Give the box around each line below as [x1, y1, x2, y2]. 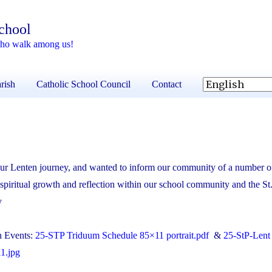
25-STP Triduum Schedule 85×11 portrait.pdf [35, 230, 209, 241]
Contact [152, 79, 182, 90]
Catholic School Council [36, 79, 131, 90]
